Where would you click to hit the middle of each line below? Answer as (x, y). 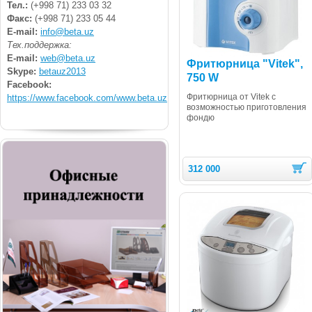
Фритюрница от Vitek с (231, 97)
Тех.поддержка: (39, 45)
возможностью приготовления (247, 108)
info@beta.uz (67, 31)
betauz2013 (62, 71)
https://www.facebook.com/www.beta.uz (87, 97)
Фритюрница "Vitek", (245, 64)
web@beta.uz (68, 58)
